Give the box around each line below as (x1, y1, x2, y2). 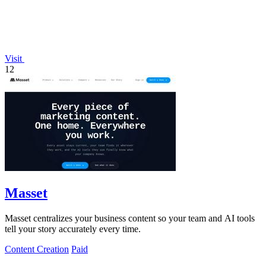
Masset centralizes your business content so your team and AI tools (5, 213, 255, 223)
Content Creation (5, 243, 69, 254)
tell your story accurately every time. (5, 223, 141, 234)
